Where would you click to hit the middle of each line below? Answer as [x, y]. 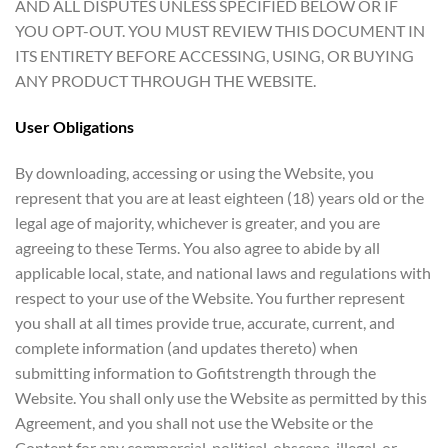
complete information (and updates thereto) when [186, 347]
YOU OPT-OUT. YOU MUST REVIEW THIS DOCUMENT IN [220, 31]
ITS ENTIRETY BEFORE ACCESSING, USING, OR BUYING [214, 56]
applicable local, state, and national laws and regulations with [223, 272]
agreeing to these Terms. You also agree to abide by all [197, 247]
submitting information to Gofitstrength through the [195, 372]
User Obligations [74, 127]
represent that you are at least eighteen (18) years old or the [219, 197]
